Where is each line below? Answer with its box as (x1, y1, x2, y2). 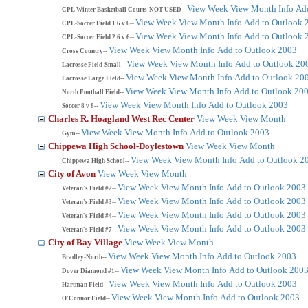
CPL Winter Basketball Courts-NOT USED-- (62, 6, 186, 13)
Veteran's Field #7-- (62, 226, 116, 233)
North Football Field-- (62, 89, 124, 96)
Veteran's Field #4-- (62, 212, 116, 219)
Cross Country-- (62, 47, 107, 54)
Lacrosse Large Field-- (62, 75, 124, 82)
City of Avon (48, 168, 98, 179)
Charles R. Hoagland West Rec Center (48, 113, 197, 124)
